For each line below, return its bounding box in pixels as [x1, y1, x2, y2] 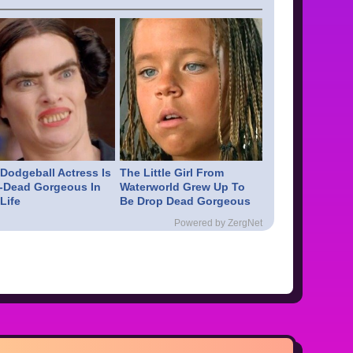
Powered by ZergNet [174, 217, 262, 229]
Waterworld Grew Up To [120, 180, 246, 193]
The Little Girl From [120, 165, 225, 179]
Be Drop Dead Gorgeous [120, 194, 251, 207]
